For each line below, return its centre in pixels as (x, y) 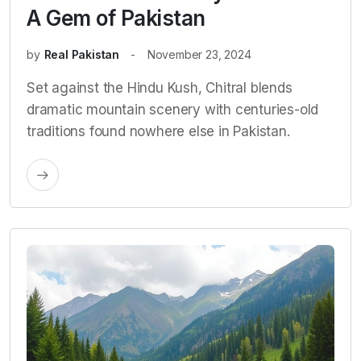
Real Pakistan (82, 54)
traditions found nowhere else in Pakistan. (158, 131)
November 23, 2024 (199, 54)
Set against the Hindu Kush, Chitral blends (160, 87)
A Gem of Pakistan (116, 18)
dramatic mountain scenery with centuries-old (173, 109)
